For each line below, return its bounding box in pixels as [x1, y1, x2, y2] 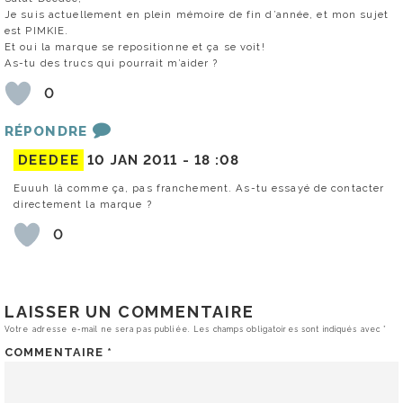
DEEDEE [17, 151, 80, 168]
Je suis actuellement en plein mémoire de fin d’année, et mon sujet [4, 7, 389, 21]
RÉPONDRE [4, 122, 87, 139]
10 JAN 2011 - [87, 151, 194, 168]
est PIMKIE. [4, 23, 69, 37]
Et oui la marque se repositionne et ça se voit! [4, 40, 265, 53]
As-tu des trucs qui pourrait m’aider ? [4, 56, 219, 69]
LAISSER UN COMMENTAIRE [4, 301, 255, 321]
